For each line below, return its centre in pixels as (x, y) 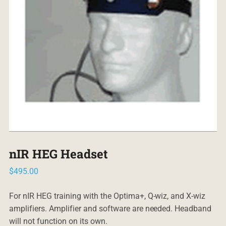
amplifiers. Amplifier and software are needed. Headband (110, 209)
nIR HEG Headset (58, 154)
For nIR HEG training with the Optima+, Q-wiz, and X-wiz (107, 196)
